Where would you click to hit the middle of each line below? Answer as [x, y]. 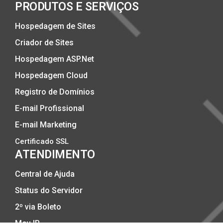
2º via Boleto [38, 207]
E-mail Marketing [46, 124]
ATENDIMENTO [55, 154]
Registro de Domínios [55, 92]
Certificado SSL [42, 141]
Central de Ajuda [45, 174]
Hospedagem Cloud [51, 75]
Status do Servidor [49, 190]
